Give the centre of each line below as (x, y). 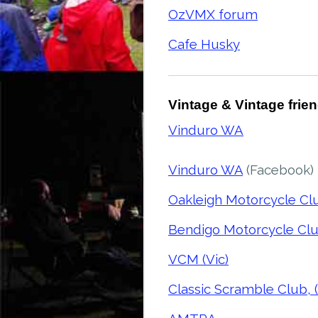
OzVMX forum (213, 14)
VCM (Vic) (198, 259)
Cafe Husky (204, 44)
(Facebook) (278, 170)
